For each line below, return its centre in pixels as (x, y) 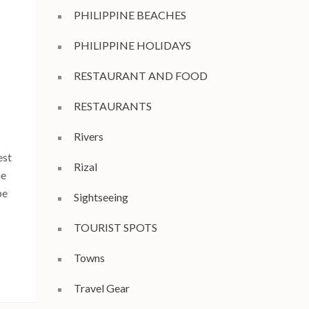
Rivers (88, 136)
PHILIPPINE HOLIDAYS (132, 45)
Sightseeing (101, 197)
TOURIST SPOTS (115, 227)
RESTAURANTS (112, 106)
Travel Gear (101, 288)
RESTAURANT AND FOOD (140, 75)
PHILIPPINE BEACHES (130, 14)
